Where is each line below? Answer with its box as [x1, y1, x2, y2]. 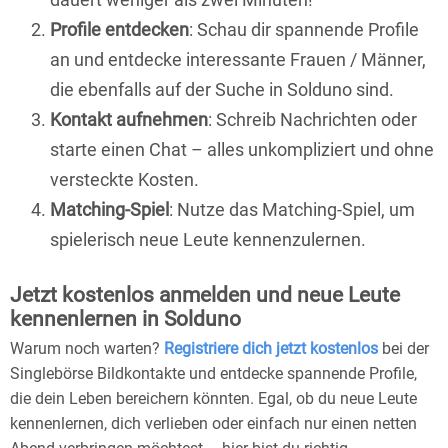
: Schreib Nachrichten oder [208, 109, 417, 131]
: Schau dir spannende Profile [189, 19, 419, 41]
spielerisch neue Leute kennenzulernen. [50, 229, 366, 251]
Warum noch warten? [10, 338, 164, 358]
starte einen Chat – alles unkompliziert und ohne [50, 139, 434, 161]
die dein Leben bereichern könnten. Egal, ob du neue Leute [10, 388, 417, 408]
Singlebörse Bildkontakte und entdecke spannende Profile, [10, 363, 417, 383]
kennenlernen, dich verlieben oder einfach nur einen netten [10, 413, 417, 433]
